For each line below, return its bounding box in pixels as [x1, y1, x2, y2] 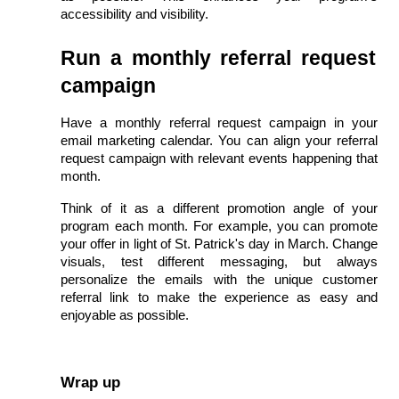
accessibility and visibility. [61, 6, 208, 21]
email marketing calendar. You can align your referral [61, 133, 378, 148]
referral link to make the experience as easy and [61, 289, 378, 305]
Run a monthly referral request [61, 45, 376, 69]
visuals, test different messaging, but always [61, 254, 378, 269]
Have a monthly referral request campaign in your [61, 115, 378, 130]
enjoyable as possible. [61, 307, 189, 322]
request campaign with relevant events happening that [61, 151, 378, 166]
